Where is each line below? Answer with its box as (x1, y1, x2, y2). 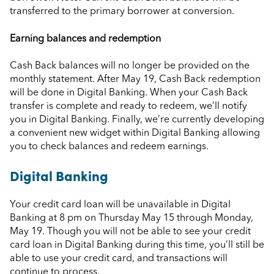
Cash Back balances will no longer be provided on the (10, 61, 250, 71)
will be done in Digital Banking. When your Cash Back (10, 87, 248, 98)
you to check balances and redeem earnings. (10, 141, 209, 152)
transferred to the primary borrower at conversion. (10, 7, 234, 17)
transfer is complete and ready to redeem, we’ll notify (10, 101, 247, 111)
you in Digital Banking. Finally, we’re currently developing (10, 114, 264, 125)
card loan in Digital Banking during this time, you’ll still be (10, 240, 264, 250)
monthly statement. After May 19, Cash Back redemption (10, 74, 261, 84)
